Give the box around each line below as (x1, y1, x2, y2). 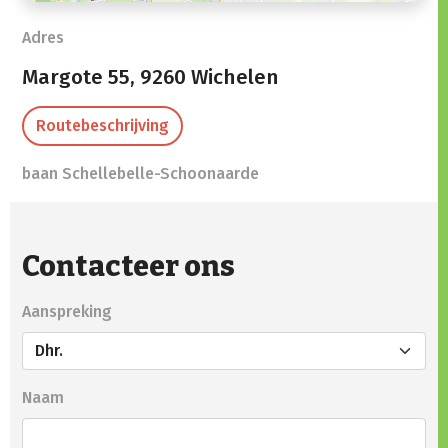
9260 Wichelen (140, 65, 279, 91)
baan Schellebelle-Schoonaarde (22, 164, 259, 184)
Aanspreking (22, 302, 112, 322)
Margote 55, (22, 65, 140, 91)
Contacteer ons (22, 249, 235, 285)
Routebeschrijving (36, 116, 169, 136)
